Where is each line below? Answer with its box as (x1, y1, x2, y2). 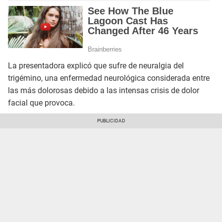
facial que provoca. (8, 98, 75, 108)
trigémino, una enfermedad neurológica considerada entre (8, 73, 210, 83)
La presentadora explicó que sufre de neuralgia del (8, 61, 184, 71)
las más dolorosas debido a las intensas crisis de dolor (8, 86, 199, 96)
